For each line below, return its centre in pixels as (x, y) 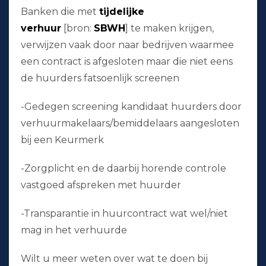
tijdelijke (122, 12)
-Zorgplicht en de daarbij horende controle (123, 169)
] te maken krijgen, (170, 28)
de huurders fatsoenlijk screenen (100, 78)
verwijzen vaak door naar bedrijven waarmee (127, 45)
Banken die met (60, 12)
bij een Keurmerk (62, 140)
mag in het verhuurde (74, 230)
